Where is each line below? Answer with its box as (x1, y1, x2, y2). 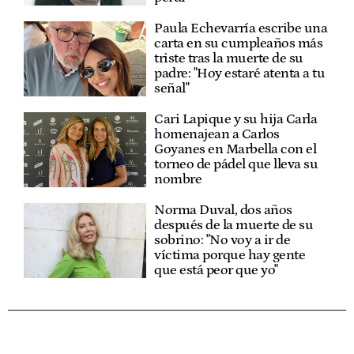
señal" (154, 81, 190, 97)
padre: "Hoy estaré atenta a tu (154, 66, 326, 82)
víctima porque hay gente (154, 247, 306, 264)
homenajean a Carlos (154, 126, 280, 143)
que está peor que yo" (154, 262, 278, 279)
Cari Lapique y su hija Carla (154, 111, 318, 128)
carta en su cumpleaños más (154, 36, 323, 52)
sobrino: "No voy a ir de (154, 232, 291, 249)
